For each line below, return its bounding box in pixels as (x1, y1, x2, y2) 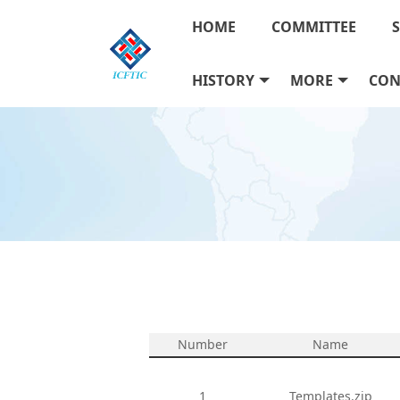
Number (177, 336, 228, 353)
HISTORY (192, 71, 255, 90)
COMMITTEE (271, 17, 357, 37)
